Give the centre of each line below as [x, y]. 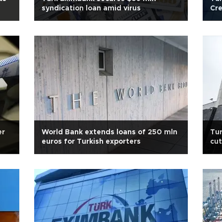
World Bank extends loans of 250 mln [110, 132]
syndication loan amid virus [91, 8]
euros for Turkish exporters [91, 142]
